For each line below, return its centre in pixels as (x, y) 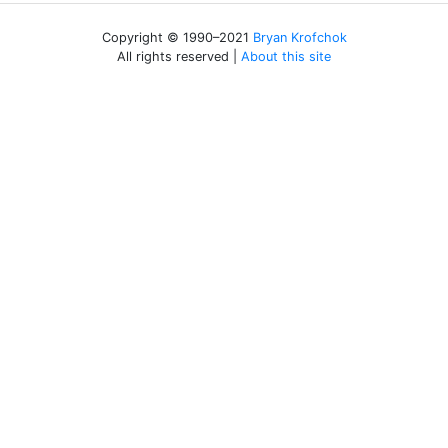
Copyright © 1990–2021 (177, 37)
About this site (286, 56)
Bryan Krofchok (299, 37)
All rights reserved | (179, 56)
